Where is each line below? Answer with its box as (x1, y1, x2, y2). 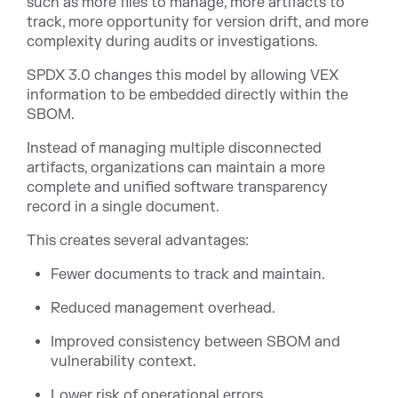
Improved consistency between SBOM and (51, 332, 341, 351)
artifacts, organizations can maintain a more (27, 158, 325, 177)
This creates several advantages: (27, 231, 249, 250)
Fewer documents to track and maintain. (51, 265, 326, 283)
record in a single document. (27, 197, 219, 216)
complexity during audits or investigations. (27, 32, 318, 51)
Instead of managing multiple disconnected (27, 139, 322, 157)
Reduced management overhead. (51, 298, 276, 317)
